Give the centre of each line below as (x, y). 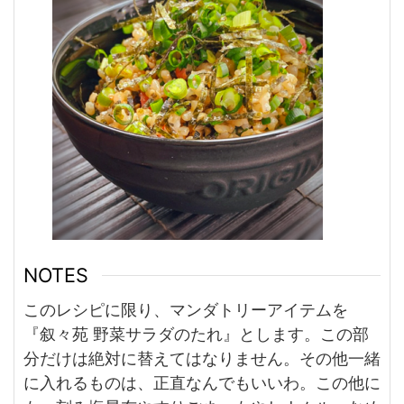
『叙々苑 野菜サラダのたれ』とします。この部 (196, 335)
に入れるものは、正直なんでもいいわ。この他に (202, 383)
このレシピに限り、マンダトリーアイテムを (186, 310)
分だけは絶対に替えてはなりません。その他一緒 (202, 359)
